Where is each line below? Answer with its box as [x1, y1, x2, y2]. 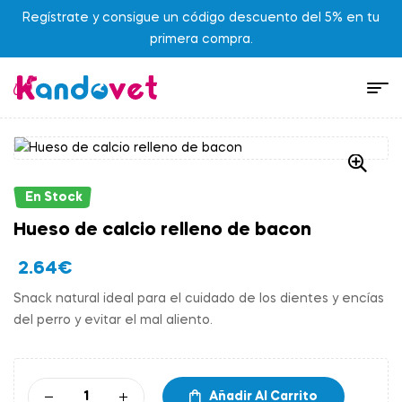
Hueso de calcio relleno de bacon [13, 222, 311, 240]
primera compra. [149, 33, 253, 46]
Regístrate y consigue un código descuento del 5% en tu [22, 12, 380, 24]
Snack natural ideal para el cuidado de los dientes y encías [13, 293, 384, 306]
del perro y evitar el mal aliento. [13, 314, 213, 328]
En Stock [25, 191, 83, 205]
